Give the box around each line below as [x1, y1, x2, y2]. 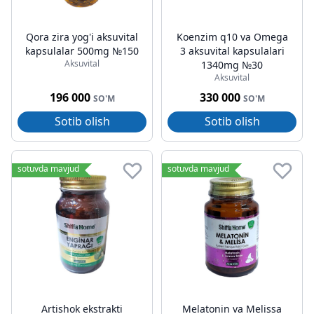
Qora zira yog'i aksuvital [26, 30, 138, 43]
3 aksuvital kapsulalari [179, 44, 285, 57]
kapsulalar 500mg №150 [25, 44, 139, 57]
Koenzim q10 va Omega [176, 30, 288, 43]
